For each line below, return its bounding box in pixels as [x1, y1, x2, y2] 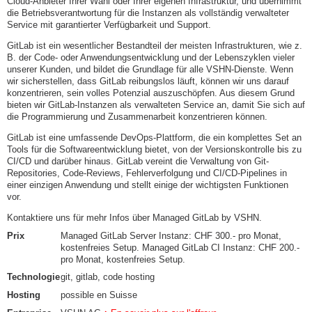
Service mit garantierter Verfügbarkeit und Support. [7, 19, 211, 31]
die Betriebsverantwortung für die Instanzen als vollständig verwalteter [7, 8, 289, 19]
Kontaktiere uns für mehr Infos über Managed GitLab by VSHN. [7, 212, 262, 223]
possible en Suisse [61, 290, 137, 301]
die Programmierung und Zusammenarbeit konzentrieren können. [7, 111, 267, 123]
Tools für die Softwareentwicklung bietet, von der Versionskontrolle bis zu [7, 143, 302, 155]
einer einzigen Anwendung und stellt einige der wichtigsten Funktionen [7, 179, 288, 190]
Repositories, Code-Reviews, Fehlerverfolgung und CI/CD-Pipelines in [7, 167, 287, 178]
